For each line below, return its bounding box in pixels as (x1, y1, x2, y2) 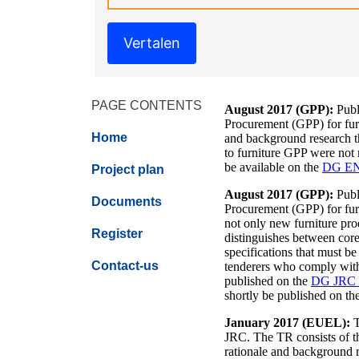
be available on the (224, 160, 322, 174)
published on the (224, 274, 311, 288)
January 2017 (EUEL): (224, 316, 350, 329)
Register (91, 227, 143, 240)
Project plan (91, 163, 164, 176)
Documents (91, 195, 162, 208)
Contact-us (91, 259, 159, 272)
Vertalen (123, 34, 180, 51)
